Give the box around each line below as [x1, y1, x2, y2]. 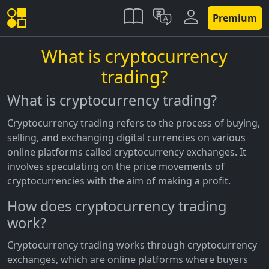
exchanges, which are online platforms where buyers [7, 253, 248, 267]
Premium [213, 11, 257, 25]
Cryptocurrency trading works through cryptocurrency [7, 238, 257, 252]
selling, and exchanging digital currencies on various [7, 130, 246, 144]
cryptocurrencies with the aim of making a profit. [7, 174, 231, 187]
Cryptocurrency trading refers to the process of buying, [7, 116, 260, 130]
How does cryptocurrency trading [7, 196, 226, 216]
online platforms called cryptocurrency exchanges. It [7, 145, 246, 159]
